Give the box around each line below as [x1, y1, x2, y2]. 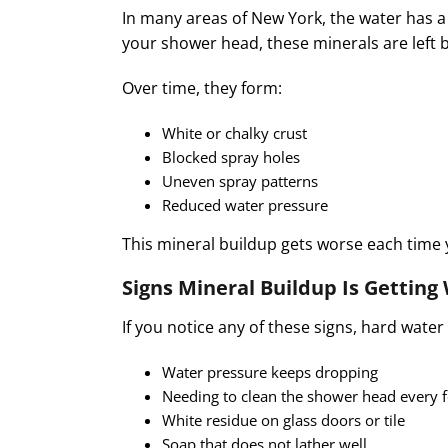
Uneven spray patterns [162, 170, 318, 191]
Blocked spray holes [162, 146, 300, 167]
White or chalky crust [162, 122, 307, 143]
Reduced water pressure [162, 194, 328, 215]
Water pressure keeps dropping [162, 361, 378, 382]
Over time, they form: [122, 76, 282, 99]
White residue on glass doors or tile [162, 409, 405, 430]
